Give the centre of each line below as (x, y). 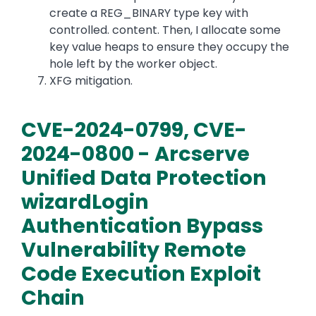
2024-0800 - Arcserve (135, 154)
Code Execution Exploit (141, 274)
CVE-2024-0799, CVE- (134, 130)
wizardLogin (85, 202)
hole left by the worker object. (133, 64)
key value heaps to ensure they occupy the (169, 47)
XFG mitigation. (91, 81)
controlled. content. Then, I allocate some (165, 30)
